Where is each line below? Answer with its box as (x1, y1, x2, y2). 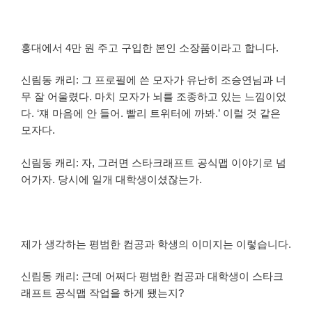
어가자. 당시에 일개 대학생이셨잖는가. (21, 173, 202, 185)
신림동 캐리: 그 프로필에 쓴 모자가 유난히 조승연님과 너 (21, 74, 286, 86)
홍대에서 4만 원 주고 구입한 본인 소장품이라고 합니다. (21, 41, 279, 54)
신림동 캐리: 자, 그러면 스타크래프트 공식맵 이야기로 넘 (21, 156, 286, 169)
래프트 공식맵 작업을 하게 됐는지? (21, 287, 184, 299)
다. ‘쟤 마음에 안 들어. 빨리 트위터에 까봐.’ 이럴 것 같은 (21, 107, 281, 120)
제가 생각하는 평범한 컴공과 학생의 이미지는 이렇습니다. (21, 237, 291, 250)
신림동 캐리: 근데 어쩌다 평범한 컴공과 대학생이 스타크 (21, 270, 283, 283)
